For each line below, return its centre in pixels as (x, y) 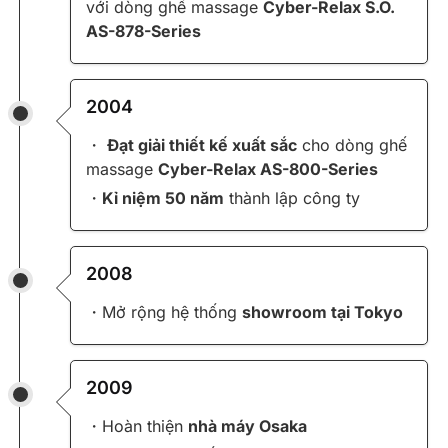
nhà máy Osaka (247, 426)
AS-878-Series (143, 31)
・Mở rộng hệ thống (164, 312)
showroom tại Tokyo (322, 312)
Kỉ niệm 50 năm (163, 198)
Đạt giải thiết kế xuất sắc (202, 145)
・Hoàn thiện (137, 426)
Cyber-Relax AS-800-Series (268, 169)
